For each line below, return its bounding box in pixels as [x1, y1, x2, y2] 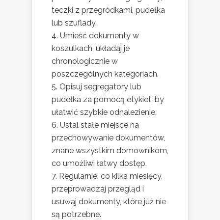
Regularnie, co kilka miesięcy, [59, 171, 163, 181]
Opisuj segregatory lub [59, 82, 141, 92]
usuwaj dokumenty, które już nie [52, 197, 166, 207]
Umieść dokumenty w [60, 31, 139, 41]
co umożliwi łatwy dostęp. [52, 159, 147, 168]
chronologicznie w [52, 56, 118, 66]
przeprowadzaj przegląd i [52, 184, 144, 194]
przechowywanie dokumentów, [52, 133, 165, 143]
